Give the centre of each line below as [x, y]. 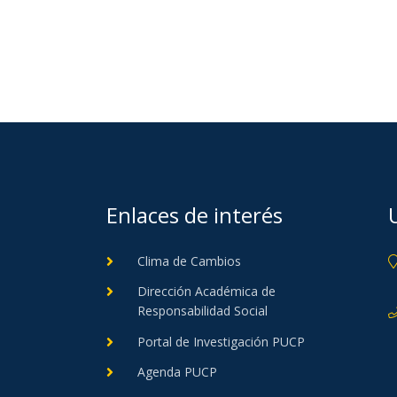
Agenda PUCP [177, 372]
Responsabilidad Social [202, 311]
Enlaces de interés [195, 214]
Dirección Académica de [206, 292]
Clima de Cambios [189, 261]
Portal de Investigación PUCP [221, 341]
